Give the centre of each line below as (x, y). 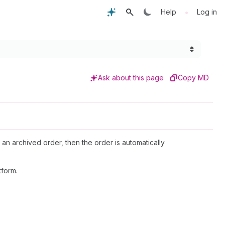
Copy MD (193, 78)
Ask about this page (131, 78)
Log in (207, 12)
